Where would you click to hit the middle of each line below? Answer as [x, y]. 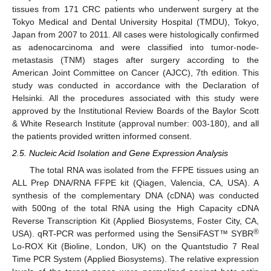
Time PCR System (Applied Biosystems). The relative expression [135, 259]
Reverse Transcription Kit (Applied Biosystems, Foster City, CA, [135, 220]
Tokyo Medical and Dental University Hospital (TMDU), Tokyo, [135, 21]
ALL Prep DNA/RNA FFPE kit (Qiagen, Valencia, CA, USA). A [135, 182]
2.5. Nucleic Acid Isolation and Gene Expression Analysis [120, 153]
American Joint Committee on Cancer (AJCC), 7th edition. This [135, 72]
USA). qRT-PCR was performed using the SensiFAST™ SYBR [133, 233]
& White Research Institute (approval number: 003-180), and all [135, 123]
